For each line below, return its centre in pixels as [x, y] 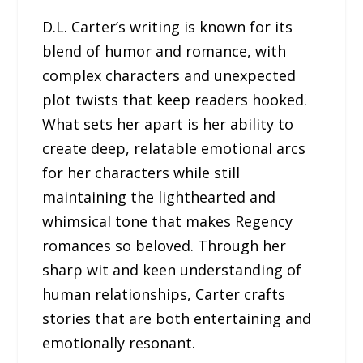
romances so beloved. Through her [164, 245]
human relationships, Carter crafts [164, 294]
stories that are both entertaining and [177, 318]
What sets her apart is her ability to [168, 124]
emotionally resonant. [119, 342]
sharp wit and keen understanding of [172, 269]
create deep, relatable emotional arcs [174, 148]
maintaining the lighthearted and [159, 196]
